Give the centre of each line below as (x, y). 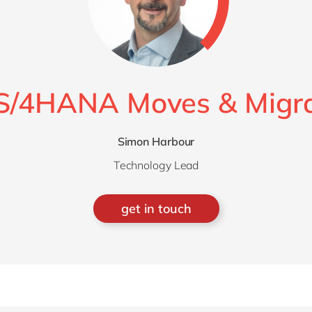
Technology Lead (156, 165)
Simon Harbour (156, 141)
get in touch (156, 209)
